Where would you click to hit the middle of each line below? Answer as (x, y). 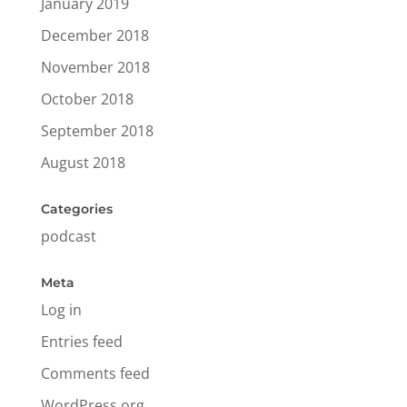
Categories (76, 208)
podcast (68, 236)
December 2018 (94, 35)
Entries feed (81, 341)
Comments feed (95, 373)
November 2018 (95, 67)
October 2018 (87, 99)
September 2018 (97, 130)
